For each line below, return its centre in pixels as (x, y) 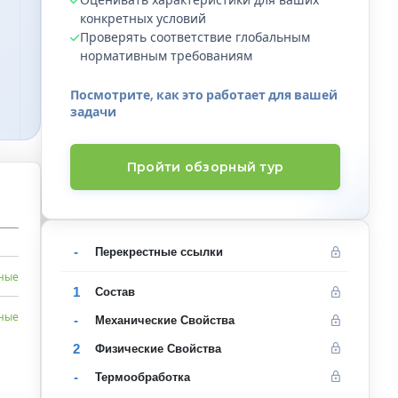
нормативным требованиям (166, 56)
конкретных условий (143, 18)
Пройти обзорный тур (205, 167)
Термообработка (142, 377)
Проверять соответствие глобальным (195, 37)
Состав (115, 292)
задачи (93, 111)
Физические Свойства (158, 348)
